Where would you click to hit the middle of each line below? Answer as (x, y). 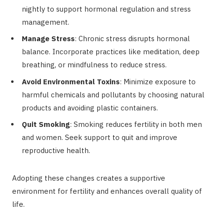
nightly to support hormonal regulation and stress (106, 9)
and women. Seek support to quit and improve (100, 138)
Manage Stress (48, 39)
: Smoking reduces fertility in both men (136, 124)
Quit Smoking (46, 124)
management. (46, 22)
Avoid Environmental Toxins (71, 81)
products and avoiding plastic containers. (90, 108)
